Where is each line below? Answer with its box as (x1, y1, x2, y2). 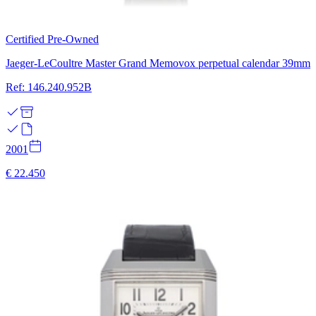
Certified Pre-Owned (6, 32, 99, 45)
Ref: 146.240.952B (6, 80, 92, 93)
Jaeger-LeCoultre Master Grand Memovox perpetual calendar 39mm (6, 56, 310, 69)
